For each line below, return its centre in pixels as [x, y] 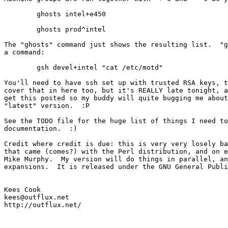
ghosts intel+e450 [20, 14]
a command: [24, 52]
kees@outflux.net [37, 197]
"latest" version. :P [47, 106]
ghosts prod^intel [20, 29]
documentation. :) [41, 129]
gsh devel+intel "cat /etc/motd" [20, 67]
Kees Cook [22, 190]
